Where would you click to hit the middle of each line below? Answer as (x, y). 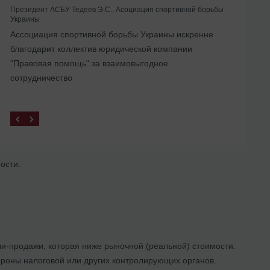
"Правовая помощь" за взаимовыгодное (89, 63)
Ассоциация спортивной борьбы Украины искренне (112, 34)
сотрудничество (41, 77)
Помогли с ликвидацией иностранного (86, 24)
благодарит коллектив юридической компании (101, 49)
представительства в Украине (69, 39)
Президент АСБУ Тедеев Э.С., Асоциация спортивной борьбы (117, 9)
